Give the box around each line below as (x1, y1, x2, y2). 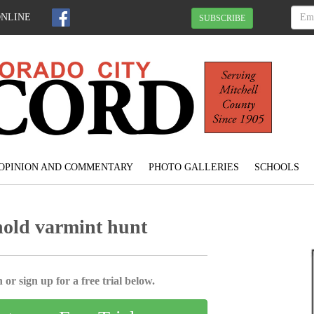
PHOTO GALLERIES (148, 162, 239, 173)
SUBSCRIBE (199, 13, 245, 23)
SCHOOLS (254, 162, 299, 173)
